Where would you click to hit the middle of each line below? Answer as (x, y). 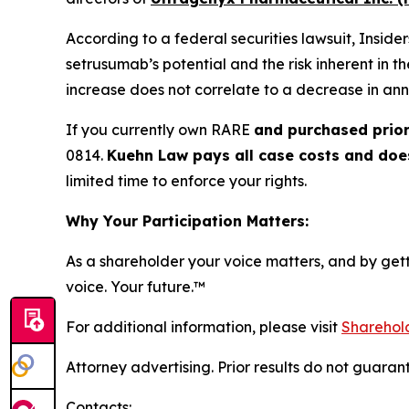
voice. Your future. (130, 286)
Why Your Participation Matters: (187, 220)
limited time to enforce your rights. (186, 180)
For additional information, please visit (204, 326)
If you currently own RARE (160, 129)
